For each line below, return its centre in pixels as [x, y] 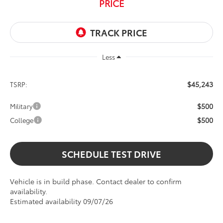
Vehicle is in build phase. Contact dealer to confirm [96, 181]
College [22, 120]
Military [21, 106]
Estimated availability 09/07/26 [62, 201]
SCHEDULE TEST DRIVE [111, 154]
